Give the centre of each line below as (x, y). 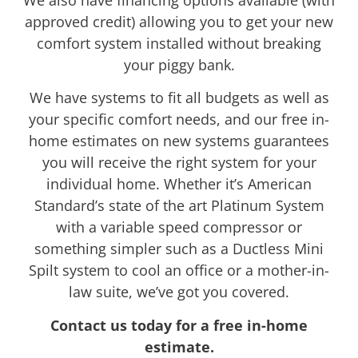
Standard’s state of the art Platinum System (179, 206)
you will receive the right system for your (179, 163)
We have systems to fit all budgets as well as (179, 98)
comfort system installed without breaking (179, 44)
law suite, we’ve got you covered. (179, 292)
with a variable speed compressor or (179, 227)
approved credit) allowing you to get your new (179, 22)
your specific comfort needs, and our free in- (179, 119)
